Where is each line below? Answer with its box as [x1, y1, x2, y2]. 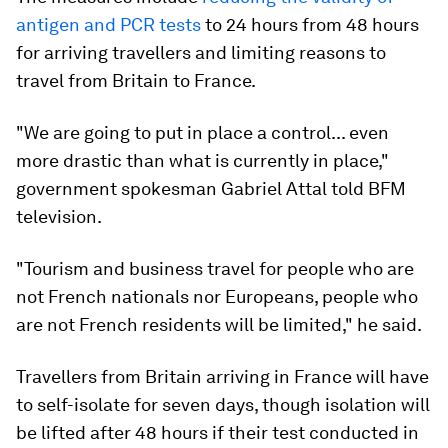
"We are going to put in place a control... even [16, 121, 389, 143]
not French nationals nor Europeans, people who [16, 285, 418, 307]
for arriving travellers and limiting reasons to [16, 41, 386, 63]
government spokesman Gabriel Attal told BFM [16, 177, 406, 199]
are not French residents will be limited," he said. [16, 313, 422, 335]
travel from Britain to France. [16, 69, 256, 91]
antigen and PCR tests [16, 13, 201, 35]
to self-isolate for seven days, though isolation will [16, 393, 430, 415]
